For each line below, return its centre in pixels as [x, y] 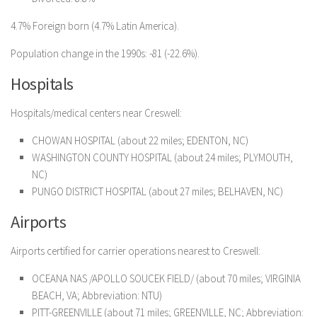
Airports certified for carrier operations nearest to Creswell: [136, 251]
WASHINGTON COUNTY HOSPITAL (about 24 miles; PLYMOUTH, [162, 157]
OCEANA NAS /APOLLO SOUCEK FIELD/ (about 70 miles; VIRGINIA [166, 278]
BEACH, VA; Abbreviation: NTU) [97, 295]
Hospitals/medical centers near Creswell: [96, 113]
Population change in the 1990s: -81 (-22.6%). [105, 53]
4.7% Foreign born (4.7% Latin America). [95, 26]
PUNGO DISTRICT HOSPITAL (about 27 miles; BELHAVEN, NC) [157, 191]
